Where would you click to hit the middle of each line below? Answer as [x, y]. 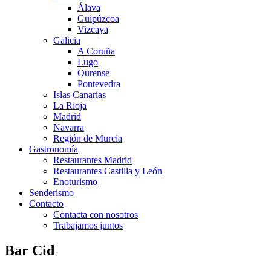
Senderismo [51, 192]
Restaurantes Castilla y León [108, 171]
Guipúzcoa [98, 18]
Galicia [67, 40]
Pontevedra [99, 83]
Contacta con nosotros [96, 214]
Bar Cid [30, 251]
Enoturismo [75, 181]
